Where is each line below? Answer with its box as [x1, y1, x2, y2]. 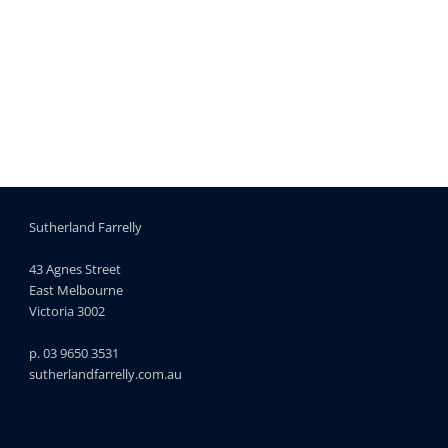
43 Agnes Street [28, 260, 121, 279]
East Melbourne [28, 281, 123, 300]
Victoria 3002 [28, 302, 105, 321]
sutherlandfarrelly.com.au [28, 365, 182, 384]
